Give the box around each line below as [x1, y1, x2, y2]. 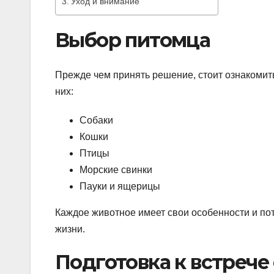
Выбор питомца [55, 28, 210, 53]
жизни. [55, 223, 85, 234]
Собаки [80, 114, 113, 125]
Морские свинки [80, 164, 152, 175]
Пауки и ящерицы [80, 180, 160, 191]
